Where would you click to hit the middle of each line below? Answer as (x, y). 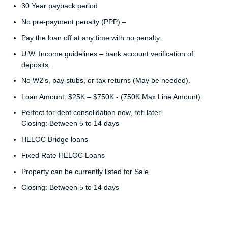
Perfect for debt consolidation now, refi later (91, 113)
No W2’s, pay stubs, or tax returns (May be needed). (106, 81)
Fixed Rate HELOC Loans (63, 155)
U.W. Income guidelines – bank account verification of (107, 54)
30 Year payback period (60, 6)
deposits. (36, 64)
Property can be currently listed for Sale (85, 171)
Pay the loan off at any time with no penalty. (91, 38)
